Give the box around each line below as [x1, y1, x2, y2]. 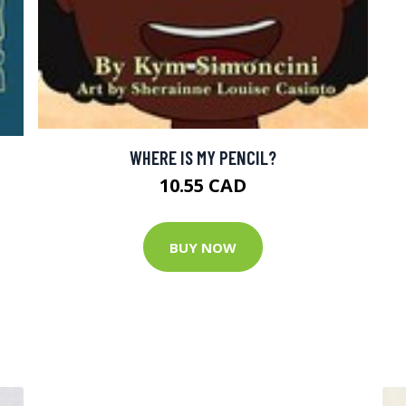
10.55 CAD [159, 173, 246, 198]
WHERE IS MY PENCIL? [130, 146, 276, 169]
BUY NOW [169, 237, 237, 256]
